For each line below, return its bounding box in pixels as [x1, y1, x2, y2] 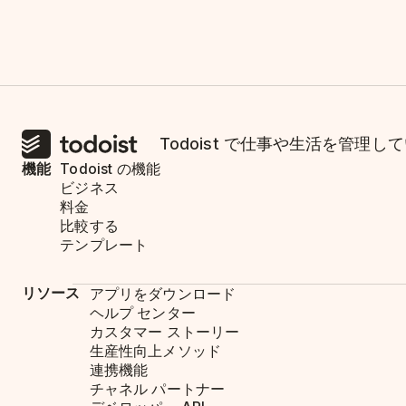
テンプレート [60, 236, 149, 254]
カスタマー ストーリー [89, 323, 240, 341]
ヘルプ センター [89, 304, 196, 322]
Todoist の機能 [60, 160, 161, 179]
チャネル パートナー [89, 380, 226, 398]
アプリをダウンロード [89, 285, 237, 303]
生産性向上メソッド [89, 342, 222, 360]
